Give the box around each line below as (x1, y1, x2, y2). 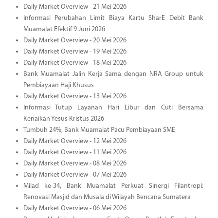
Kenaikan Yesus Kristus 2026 (23, 115, 104, 123)
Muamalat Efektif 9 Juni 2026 (23, 25, 105, 33)
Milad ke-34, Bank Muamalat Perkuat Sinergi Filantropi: (23, 182, 203, 190)
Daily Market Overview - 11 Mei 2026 (23, 148, 127, 156)
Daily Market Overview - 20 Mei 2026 (23, 36, 127, 44)
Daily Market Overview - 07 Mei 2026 (23, 171, 127, 179)
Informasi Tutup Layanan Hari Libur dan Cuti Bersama (23, 104, 203, 111)
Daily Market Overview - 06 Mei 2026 (23, 204, 127, 212)
